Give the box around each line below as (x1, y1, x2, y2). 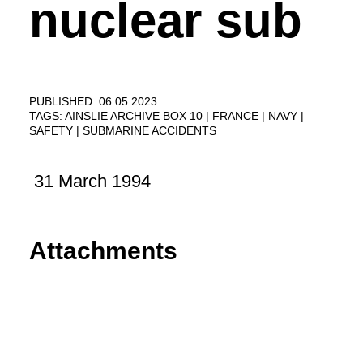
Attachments (29, 237, 177, 265)
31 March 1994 (29, 171, 151, 191)
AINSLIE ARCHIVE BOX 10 (65, 109, 206, 122)
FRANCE (212, 109, 262, 122)
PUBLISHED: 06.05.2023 (29, 95, 157, 108)
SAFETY (29, 124, 76, 137)
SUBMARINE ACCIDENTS (83, 124, 216, 137)
